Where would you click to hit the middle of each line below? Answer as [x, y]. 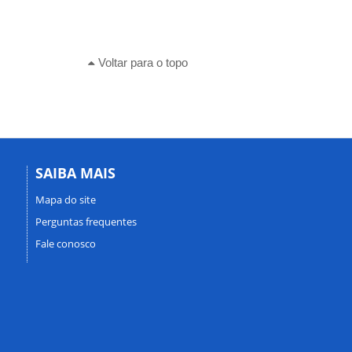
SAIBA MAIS [75, 172]
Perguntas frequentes [86, 222]
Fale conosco [65, 244]
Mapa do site [65, 200]
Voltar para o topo [141, 62]
